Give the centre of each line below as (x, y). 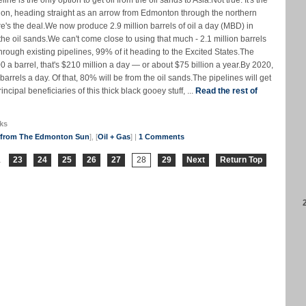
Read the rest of (226, 91)
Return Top (241, 160)
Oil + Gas (114, 137)
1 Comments (162, 137)
